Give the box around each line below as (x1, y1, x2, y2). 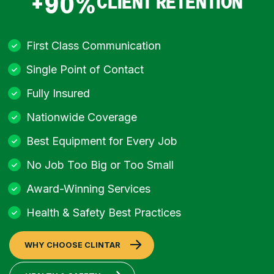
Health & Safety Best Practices (26, 206, 182, 219)
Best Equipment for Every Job (26, 134, 178, 147)
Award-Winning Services (26, 182, 151, 195)
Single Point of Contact (26, 62, 144, 76)
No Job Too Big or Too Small (26, 158, 174, 171)
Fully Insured (26, 86, 91, 100)
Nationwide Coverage (26, 110, 138, 124)
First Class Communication (26, 39, 161, 52)
